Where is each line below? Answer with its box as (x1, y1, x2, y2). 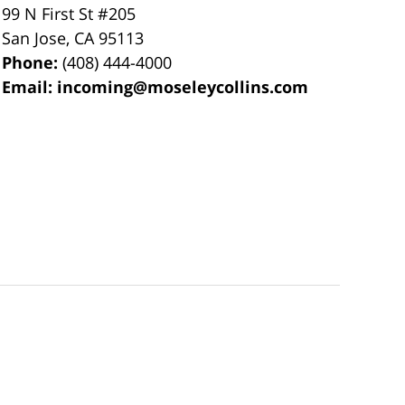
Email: (2, 75, 58, 98)
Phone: (2, 51, 63, 73)
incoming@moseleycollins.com (57, 75, 309, 98)
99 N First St (2, 2, 99, 24)
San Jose (2, 26, 67, 49)
